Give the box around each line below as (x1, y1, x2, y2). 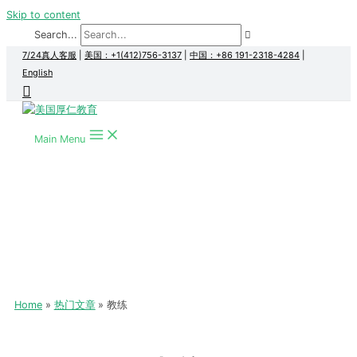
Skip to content (6, 9, 80, 21)
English (22, 67, 53, 78)
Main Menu (34, 133, 85, 145)
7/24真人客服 (22, 49, 76, 61)
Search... (34, 29, 77, 41)
